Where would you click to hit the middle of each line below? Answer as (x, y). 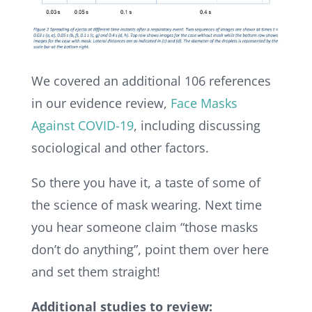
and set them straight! (95, 271)
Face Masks (204, 103)
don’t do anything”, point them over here (150, 249)
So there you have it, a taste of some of (146, 182)
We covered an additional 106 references (151, 80)
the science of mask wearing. (118, 204)
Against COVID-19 (82, 125)
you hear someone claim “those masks (145, 227)
